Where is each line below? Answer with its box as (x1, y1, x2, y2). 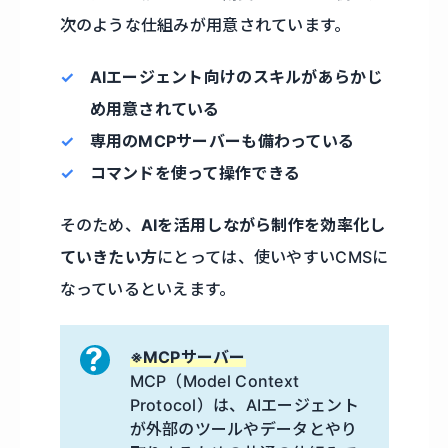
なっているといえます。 (59, 279, 236, 300)
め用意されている (89, 99, 220, 120)
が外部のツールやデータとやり (129, 419, 358, 440)
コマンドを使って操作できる (89, 163, 301, 184)
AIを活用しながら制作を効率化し (140, 215, 386, 236)
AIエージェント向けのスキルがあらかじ (89, 67, 383, 88)
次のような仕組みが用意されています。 (59, 15, 351, 36)
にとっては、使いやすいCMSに (157, 247, 389, 268)
